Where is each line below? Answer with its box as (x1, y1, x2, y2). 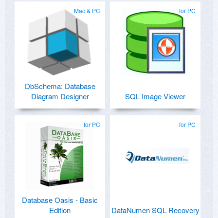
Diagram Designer (31, 91, 89, 102)
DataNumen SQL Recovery (111, 205, 200, 216)
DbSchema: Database (24, 81, 95, 91)
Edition (49, 205, 71, 216)
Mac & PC (74, 6, 100, 15)
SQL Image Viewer (125, 91, 185, 102)
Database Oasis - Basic (22, 195, 98, 205)
